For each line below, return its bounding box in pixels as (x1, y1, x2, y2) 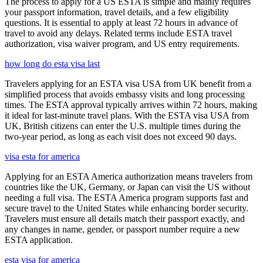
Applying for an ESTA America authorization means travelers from (5, 171, 252, 181)
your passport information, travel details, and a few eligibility (5, 6, 229, 17)
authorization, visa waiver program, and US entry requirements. (5, 38, 240, 49)
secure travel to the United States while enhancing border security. (5, 203, 248, 213)
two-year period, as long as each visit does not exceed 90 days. (5, 131, 237, 141)
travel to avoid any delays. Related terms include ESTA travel (5, 28, 232, 38)
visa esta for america (5, 151, 80, 161)
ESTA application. (5, 234, 73, 245)
